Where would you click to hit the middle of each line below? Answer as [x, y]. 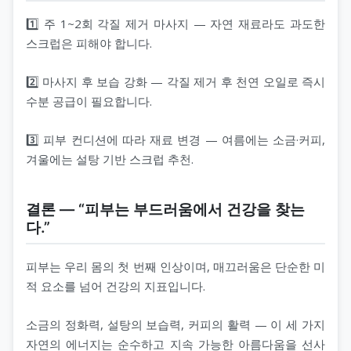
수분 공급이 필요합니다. [89, 101]
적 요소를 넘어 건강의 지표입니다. [116, 286]
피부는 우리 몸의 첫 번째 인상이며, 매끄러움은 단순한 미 [175, 266]
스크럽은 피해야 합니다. [89, 43]
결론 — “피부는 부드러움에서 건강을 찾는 [165, 209]
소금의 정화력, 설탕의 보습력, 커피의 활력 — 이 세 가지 [175, 324]
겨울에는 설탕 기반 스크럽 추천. [110, 159]
